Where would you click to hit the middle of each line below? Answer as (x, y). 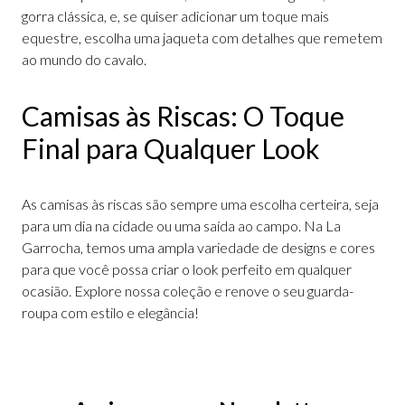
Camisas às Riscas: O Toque (183, 115)
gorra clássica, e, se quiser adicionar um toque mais (175, 15)
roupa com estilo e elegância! (110, 312)
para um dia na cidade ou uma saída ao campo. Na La (181, 225)
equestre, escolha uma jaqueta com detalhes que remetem (202, 37)
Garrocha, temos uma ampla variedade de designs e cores (198, 247)
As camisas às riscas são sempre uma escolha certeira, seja (200, 203)
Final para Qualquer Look (171, 148)
